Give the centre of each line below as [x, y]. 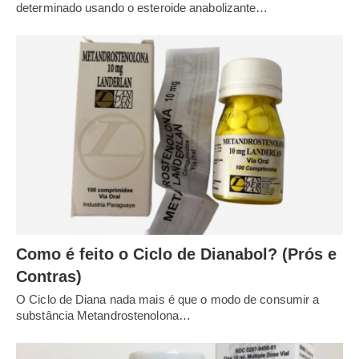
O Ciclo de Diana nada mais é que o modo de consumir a [168, 299]
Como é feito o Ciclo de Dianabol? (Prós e [176, 254]
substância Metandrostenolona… [103, 315]
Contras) [49, 276]
